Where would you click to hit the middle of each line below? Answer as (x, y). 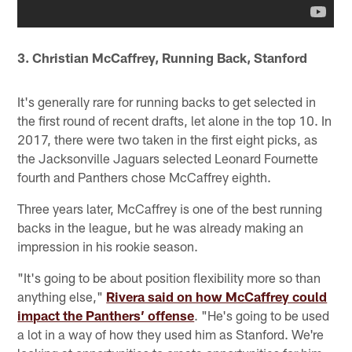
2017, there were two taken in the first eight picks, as (168, 139)
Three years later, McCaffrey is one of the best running (170, 208)
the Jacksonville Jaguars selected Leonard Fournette (168, 158)
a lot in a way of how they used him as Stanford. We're (171, 334)
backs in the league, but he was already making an (161, 227)
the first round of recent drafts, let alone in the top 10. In (175, 120)
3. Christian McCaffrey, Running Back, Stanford (163, 57)
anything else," (62, 296)
